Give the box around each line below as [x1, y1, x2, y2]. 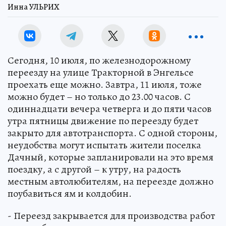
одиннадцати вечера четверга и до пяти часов [8, 101, 211, 116]
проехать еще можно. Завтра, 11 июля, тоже [8, 77, 202, 91]
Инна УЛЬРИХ [8, 1, 60, 13]
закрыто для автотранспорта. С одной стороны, [8, 126, 217, 140]
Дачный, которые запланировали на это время [8, 150, 213, 164]
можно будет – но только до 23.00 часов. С [8, 89, 191, 103]
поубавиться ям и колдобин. [8, 186, 132, 200]
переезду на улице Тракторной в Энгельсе [8, 65, 194, 79]
